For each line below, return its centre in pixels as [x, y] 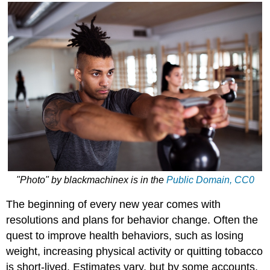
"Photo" [32, 180]
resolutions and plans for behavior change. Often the [132, 220]
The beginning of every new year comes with [114, 205]
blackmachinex [97, 180]
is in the [148, 180]
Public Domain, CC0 [210, 180]
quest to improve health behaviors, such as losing [125, 236]
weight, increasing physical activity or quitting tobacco [135, 252]
